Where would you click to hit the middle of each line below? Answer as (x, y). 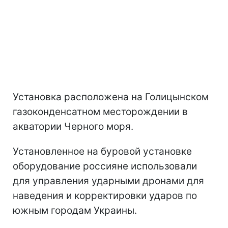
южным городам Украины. (75, 210)
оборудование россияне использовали (105, 166)
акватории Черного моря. (73, 126)
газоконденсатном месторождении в (100, 111)
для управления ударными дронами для (108, 181)
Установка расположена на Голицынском (111, 97)
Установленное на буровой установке (102, 151)
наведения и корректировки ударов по (105, 195)
